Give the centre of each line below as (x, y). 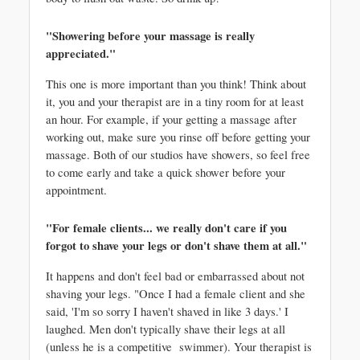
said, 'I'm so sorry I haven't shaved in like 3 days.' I (167, 311)
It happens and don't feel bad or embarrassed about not (175, 276)
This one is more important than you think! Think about (176, 84)
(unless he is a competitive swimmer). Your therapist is (179, 347)
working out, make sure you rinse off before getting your (178, 137)
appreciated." (82, 53)
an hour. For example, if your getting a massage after (171, 119)
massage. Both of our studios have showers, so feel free (178, 155)
